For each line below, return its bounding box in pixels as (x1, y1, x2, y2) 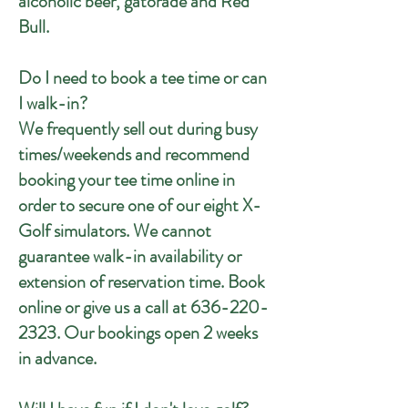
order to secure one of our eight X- (18, 192, 261, 219)
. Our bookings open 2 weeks (56, 320, 258, 346)
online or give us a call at (18, 294, 190, 321)
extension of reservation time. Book (18, 269, 265, 295)
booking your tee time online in (18, 167, 235, 193)
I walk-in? (18, 90, 91, 117)
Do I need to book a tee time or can (18, 65, 267, 91)
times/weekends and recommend (18, 141, 250, 168)
